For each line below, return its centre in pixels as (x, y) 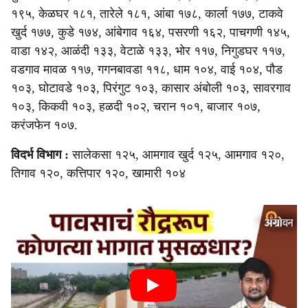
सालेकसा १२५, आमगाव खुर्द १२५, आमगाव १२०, (177, 155)
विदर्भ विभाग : (40, 155)
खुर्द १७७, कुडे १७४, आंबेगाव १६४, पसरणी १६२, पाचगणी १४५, (151, 32)
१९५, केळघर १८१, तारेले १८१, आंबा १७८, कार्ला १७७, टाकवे (147, 14)
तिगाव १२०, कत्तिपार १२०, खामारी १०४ (98, 173)
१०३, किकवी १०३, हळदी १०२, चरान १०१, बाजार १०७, (136, 107)
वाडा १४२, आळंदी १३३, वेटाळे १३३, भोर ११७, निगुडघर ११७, (148, 51)
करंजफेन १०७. (44, 125)
